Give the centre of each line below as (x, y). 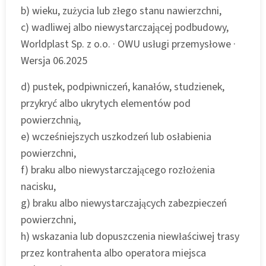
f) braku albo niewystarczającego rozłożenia (118, 170)
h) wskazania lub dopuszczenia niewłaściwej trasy (130, 236)
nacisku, (38, 186)
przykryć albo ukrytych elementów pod (106, 103)
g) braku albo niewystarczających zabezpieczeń (124, 203)
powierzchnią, (51, 120)
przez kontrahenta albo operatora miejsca (113, 253)
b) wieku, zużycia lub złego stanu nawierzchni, (121, 11)
